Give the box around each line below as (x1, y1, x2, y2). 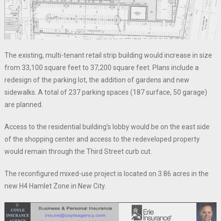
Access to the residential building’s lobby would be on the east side (4, 122, 210, 131)
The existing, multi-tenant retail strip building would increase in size (4, 51, 212, 59)
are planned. (4, 100, 43, 109)
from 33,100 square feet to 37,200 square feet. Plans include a (4, 63, 199, 72)
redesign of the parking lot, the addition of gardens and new (4, 75, 189, 84)
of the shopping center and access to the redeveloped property (4, 135, 200, 143)
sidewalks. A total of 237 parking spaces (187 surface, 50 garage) (4, 88, 207, 96)
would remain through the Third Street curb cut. (4, 147, 152, 155)
